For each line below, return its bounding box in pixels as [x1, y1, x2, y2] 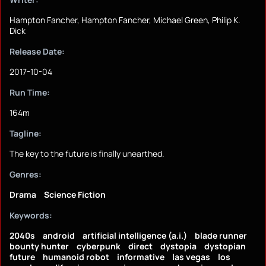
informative [117, 251, 164, 263]
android [43, 230, 75, 242]
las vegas [172, 251, 210, 263]
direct [128, 240, 153, 252]
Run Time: [9, 87, 50, 99]
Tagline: [9, 128, 42, 140]
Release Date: [9, 46, 65, 58]
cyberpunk [77, 240, 121, 252]
